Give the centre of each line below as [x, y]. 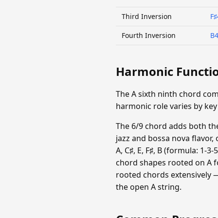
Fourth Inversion [149, 36]
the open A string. [149, 187]
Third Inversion [147, 17]
